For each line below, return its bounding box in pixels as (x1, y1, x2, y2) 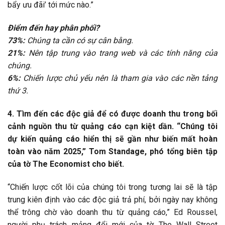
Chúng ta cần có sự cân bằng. (25, 36, 133, 46)
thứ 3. (8, 86, 28, 96)
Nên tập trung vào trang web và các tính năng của (25, 48, 217, 58)
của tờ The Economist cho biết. (8, 159, 124, 169)
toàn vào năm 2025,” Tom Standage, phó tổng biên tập (8, 146, 217, 156)
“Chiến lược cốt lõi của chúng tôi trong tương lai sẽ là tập (8, 182, 217, 192)
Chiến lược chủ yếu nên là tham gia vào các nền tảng (21, 73, 217, 83)
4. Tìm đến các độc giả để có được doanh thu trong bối (8, 108, 217, 119)
